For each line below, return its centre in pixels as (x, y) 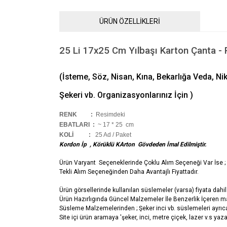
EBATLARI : (77, 125)
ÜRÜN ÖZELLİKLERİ (129, 21)
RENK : (76, 115)
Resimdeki (110, 115)
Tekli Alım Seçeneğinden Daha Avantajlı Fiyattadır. (129, 172)
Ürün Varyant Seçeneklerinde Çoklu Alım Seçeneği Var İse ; (142, 163)
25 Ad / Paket (111, 135)
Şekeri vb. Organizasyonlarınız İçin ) (126, 95)
